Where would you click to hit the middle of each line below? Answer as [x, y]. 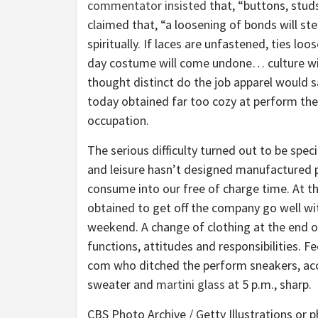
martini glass [191, 285]
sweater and [122, 285]
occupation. [118, 121]
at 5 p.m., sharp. [268, 285]
